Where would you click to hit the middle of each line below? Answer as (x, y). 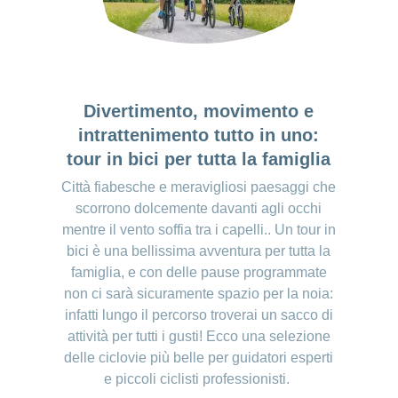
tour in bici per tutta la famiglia (199, 159)
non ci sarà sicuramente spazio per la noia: (199, 294)
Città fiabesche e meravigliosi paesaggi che (199, 187)
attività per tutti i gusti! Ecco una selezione (199, 337)
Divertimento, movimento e (199, 111)
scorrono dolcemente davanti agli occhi (199, 209)
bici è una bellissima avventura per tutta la (199, 251)
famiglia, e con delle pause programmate (199, 273)
